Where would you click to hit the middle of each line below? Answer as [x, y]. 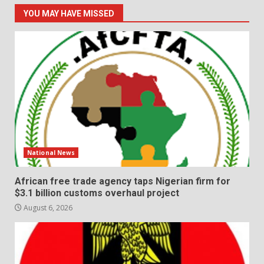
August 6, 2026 [47, 207]
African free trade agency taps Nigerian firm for [123, 181]
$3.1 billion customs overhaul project [97, 193]
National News [51, 152]
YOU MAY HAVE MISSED [69, 13]
